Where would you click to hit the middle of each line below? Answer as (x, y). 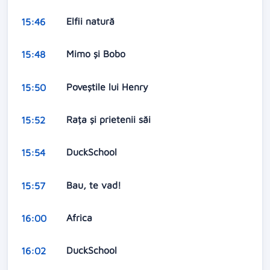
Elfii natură (92, 21)
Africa (80, 218)
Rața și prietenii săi (110, 119)
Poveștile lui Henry (108, 86)
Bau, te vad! (95, 185)
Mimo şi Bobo (97, 54)
